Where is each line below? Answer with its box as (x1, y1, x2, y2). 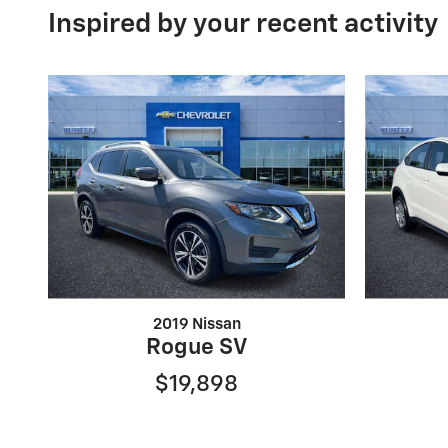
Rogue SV (146, 335, 247, 359)
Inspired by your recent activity (48, 10, 438, 38)
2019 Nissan (152, 316, 241, 332)
